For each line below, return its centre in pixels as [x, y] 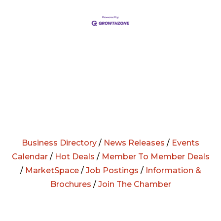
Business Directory [59, 143]
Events [185, 143]
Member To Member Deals [155, 157]
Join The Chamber [134, 184]
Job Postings [112, 171]
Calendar [30, 157]
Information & [173, 171]
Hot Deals [74, 157]
